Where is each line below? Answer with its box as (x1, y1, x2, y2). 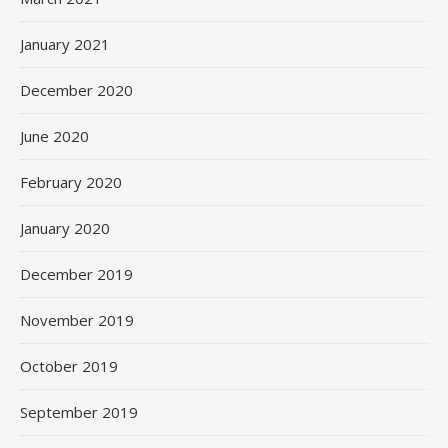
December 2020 (20, 79, 133, 100)
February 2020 (20, 171, 122, 192)
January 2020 (20, 217, 110, 238)
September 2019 (20, 401, 138, 422)
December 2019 (20, 263, 133, 284)
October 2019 (20, 355, 118, 376)
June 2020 (20, 125, 89, 146)
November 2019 (20, 309, 134, 330)
